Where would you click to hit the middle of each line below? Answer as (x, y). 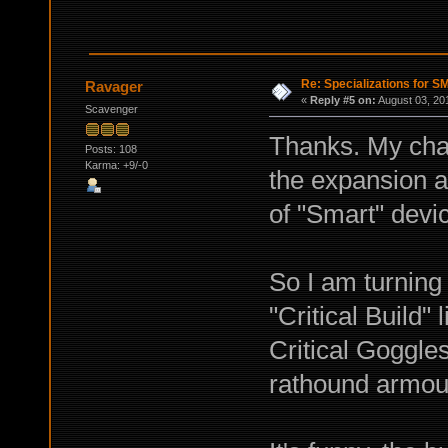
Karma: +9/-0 (116, 165)
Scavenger (111, 109)
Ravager (114, 87)
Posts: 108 (110, 149)
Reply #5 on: (342, 100)
